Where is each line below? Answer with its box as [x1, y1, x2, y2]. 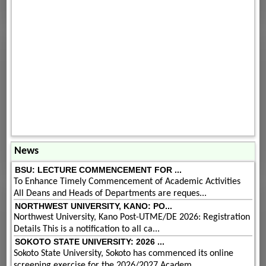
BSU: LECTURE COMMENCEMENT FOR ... [14, 165, 182, 175]
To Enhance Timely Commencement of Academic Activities [14, 176, 241, 186]
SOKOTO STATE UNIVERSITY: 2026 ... [14, 237, 164, 247]
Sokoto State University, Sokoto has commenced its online [14, 248, 234, 258]
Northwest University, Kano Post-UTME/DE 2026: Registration [14, 213, 251, 223]
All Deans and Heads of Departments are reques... [14, 188, 207, 198]
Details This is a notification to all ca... [14, 224, 160, 235]
